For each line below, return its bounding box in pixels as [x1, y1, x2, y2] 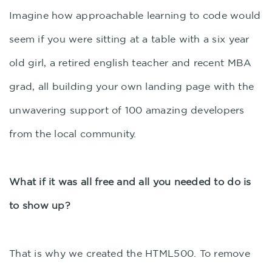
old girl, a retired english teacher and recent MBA [9, 57, 252, 68]
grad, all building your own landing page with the [9, 81, 254, 92]
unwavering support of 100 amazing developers [9, 104, 245, 115]
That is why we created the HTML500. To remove [9, 248, 250, 259]
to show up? [9, 200, 70, 211]
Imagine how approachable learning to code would [9, 10, 261, 21]
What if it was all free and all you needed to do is [9, 176, 251, 187]
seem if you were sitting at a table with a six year [9, 33, 250, 44]
